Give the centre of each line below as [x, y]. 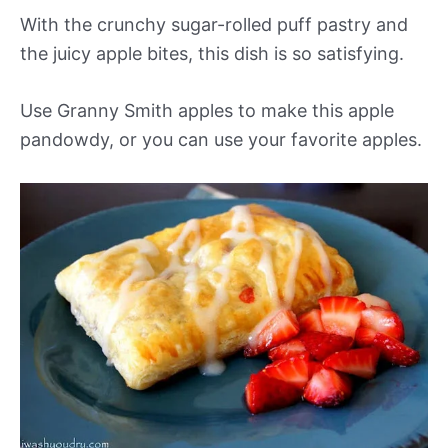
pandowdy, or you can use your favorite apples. [221, 140]
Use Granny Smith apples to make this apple [207, 111]
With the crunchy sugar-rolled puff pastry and [214, 24]
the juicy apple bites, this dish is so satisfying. [212, 53]
